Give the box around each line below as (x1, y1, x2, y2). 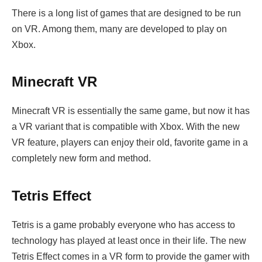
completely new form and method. (12, 153, 151, 164)
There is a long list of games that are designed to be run (12, 8, 241, 18)
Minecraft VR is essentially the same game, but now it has (12, 106, 250, 116)
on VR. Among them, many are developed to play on (12, 23, 227, 34)
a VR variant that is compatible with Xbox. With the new (12, 122, 240, 132)
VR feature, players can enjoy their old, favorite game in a (12, 137, 248, 148)
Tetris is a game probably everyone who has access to (12, 219, 235, 230)
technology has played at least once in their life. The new (12, 235, 246, 246)
